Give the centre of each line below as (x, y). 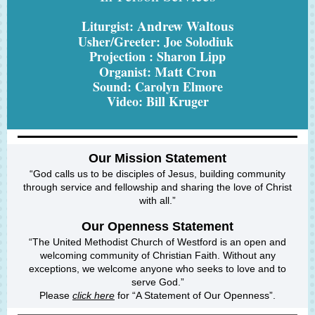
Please (56, 295)
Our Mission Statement (157, 158)
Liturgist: (108, 26)
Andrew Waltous (184, 26)
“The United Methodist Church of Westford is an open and (157, 242)
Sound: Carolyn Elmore (157, 86)
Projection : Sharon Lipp (157, 56)
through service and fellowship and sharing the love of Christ (157, 187)
